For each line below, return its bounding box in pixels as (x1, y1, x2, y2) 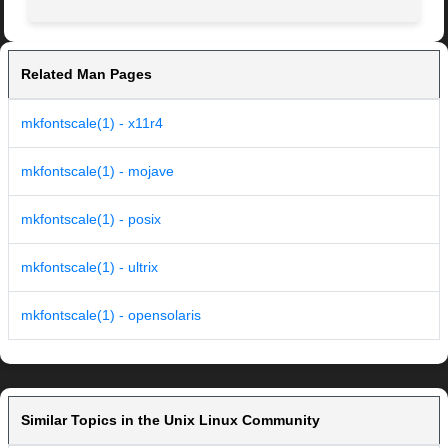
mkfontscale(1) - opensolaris (21, 307, 201, 324)
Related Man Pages (21, 66, 152, 83)
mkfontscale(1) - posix (21, 211, 161, 228)
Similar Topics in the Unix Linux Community (21, 412, 320, 429)
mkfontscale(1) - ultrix (21, 259, 158, 276)
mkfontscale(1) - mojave (21, 163, 174, 180)
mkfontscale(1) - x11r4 (21, 115, 163, 132)
